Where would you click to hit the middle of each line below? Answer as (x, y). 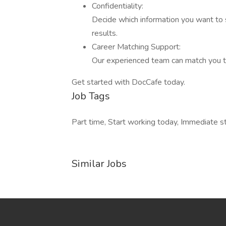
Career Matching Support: (136, 47)
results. (105, 33)
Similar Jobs (99, 164)
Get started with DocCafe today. (128, 82)
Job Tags (91, 96)
